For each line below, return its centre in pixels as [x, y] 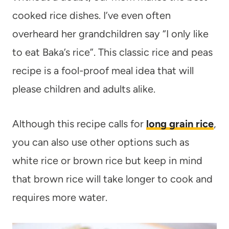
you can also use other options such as [101, 142]
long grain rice [180, 123]
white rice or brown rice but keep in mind [107, 160]
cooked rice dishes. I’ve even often [91, 15]
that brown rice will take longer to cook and [112, 179]
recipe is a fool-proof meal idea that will [103, 70]
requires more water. [60, 197]
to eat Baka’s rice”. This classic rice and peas [112, 52]
